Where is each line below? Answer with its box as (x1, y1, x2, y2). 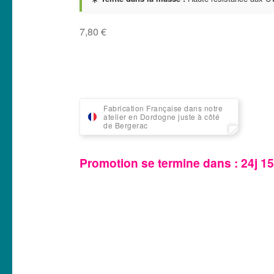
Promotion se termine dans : (80, 154, 242, 172)
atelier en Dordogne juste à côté (103, 111, 220, 122)
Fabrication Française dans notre (103, 103, 223, 114)
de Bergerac (103, 120, 148, 131)
